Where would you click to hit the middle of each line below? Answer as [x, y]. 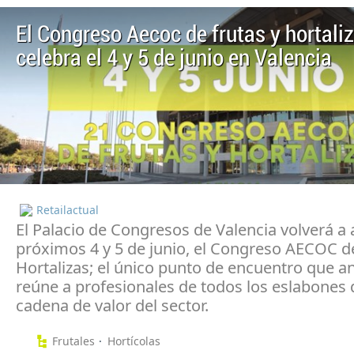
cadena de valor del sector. [112, 305]
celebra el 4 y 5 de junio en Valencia [174, 59]
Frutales [73, 341]
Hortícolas [134, 341]
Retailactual [68, 209]
